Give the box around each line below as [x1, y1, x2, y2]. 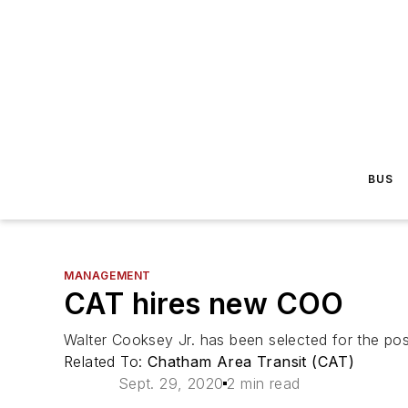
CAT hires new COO [64, 286, 344, 321]
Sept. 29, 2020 [117, 374, 224, 393]
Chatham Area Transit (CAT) [147, 352, 355, 371]
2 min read [227, 374, 301, 393]
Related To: [64, 352, 148, 371]
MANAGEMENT [64, 269, 151, 282]
